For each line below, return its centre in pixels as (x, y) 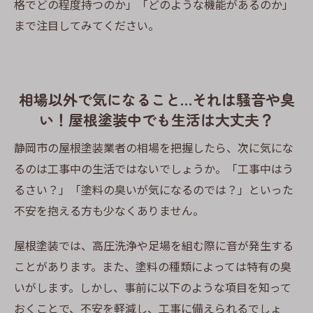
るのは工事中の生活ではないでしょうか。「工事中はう (154, 169)
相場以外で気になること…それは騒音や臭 (156, 100)
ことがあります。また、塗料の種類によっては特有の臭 (153, 267)
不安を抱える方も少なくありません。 (109, 211)
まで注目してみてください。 (87, 25)
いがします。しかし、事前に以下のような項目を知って (153, 287)
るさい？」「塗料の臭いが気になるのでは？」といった (154, 190)
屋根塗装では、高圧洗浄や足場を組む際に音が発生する (154, 246)
